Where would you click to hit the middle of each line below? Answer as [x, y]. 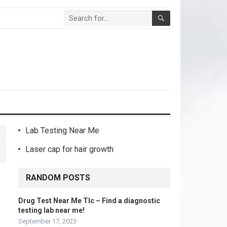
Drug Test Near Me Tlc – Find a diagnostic [89, 201]
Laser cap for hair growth [69, 149]
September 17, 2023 [47, 221]
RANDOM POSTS [58, 178]
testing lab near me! [51, 210]
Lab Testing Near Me [62, 130]
